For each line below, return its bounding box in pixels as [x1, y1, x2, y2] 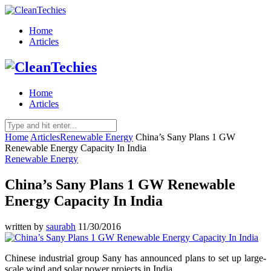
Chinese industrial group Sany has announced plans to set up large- [5, 252, 266, 263]
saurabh [46, 221, 76, 232]
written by [5, 221, 46, 232]
